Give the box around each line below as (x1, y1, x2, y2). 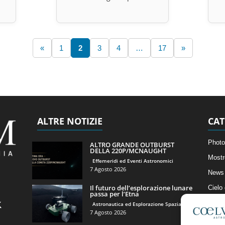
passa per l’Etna (89, 189, 139, 198)
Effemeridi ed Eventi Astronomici (92, 157, 173, 164)
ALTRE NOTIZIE (37, 115, 102, 127)
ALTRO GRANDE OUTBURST (89, 140, 174, 149)
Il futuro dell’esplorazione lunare (89, 183, 192, 192)
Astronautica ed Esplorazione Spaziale (92, 200, 186, 207)
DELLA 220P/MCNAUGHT (89, 146, 166, 155)
